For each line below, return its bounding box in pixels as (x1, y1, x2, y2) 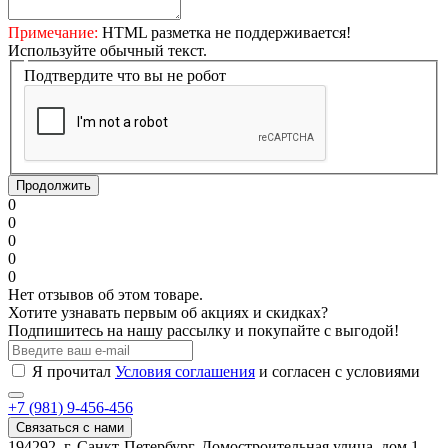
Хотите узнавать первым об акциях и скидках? (8, 304, 328, 322)
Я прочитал (32, 363, 115, 381)
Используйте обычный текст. (8, 41, 207, 59)
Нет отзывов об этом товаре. (8, 286, 203, 304)
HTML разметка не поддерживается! (98, 23, 351, 41)
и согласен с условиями (255, 363, 420, 381)
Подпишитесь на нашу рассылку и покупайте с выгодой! (8, 322, 399, 340)
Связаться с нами (16, 420, 124, 436)
